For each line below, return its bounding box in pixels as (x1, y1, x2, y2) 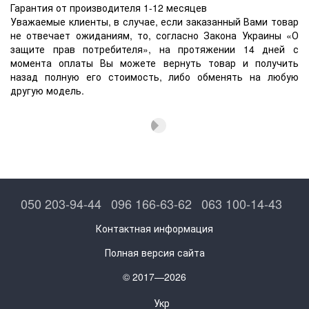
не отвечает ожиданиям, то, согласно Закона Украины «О (10, 28, 299, 43)
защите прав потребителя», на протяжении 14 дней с (10, 42, 299, 57)
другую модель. (10, 83, 84, 98)
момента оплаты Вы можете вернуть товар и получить (10, 56, 299, 70)
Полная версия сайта (104, 245, 205, 259)
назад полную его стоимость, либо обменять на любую (10, 70, 299, 84)
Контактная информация (96, 221, 213, 235)
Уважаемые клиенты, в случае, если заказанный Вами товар (10, 14, 299, 29)
